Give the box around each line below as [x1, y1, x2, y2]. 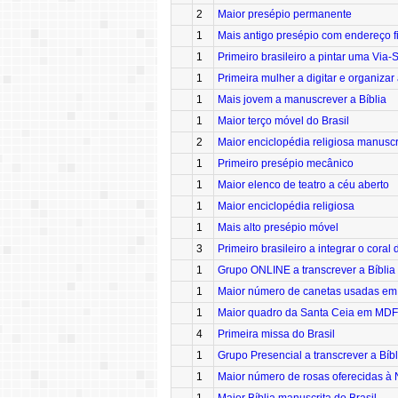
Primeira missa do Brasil [218, 328, 335, 341]
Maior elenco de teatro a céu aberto [218, 179, 389, 192]
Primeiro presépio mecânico [218, 157, 354, 171]
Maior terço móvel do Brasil [218, 115, 349, 128]
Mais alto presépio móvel [218, 221, 338, 235]
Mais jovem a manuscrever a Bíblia [218, 93, 386, 107]
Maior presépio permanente [218, 8, 352, 21]
